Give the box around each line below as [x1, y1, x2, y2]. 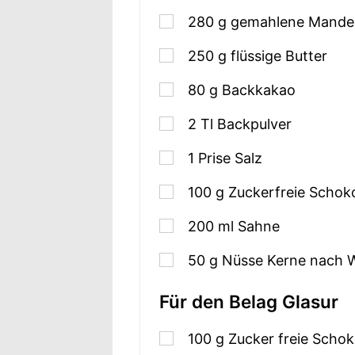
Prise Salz [198, 149, 263, 166]
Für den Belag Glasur [159, 290, 339, 312]
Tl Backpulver [200, 115, 292, 132]
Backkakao [222, 81, 296, 98]
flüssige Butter [231, 47, 328, 64]
